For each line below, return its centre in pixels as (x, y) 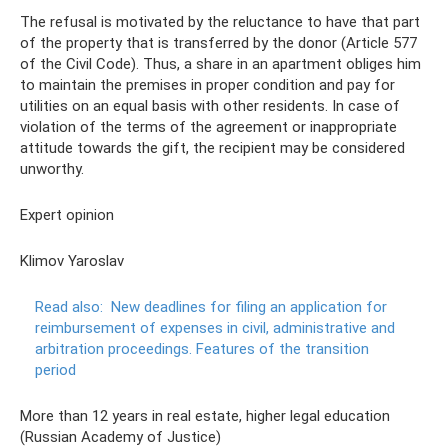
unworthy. (52, 169)
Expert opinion (67, 215)
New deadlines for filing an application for (249, 307)
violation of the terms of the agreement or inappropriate (208, 127)
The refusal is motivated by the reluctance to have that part (220, 22)
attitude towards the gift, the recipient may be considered (212, 148)
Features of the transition (282, 349)
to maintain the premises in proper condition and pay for (207, 85)
